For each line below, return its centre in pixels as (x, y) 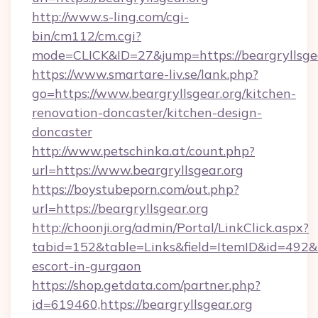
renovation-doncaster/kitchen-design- (147, 113)
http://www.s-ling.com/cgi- (110, 17)
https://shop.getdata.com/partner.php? (146, 285)
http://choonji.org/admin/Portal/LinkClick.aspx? (170, 227)
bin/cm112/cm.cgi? (87, 36)
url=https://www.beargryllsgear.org (138, 170)
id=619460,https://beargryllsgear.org (142, 304)
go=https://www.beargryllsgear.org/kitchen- (164, 93)
